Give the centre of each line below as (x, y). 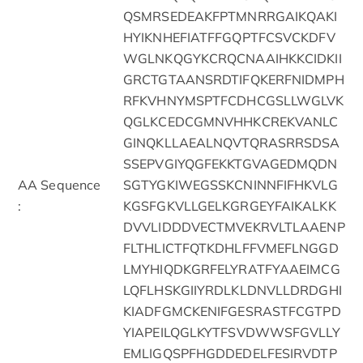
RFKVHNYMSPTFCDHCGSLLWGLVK (234, 100)
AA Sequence (60, 184)
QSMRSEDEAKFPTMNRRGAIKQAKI (231, 16)
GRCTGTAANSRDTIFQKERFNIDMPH (234, 79)
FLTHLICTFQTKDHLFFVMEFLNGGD (231, 248)
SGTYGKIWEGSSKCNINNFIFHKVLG (231, 184)
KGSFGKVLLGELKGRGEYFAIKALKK (230, 205)
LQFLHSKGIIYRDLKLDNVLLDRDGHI (233, 290)
